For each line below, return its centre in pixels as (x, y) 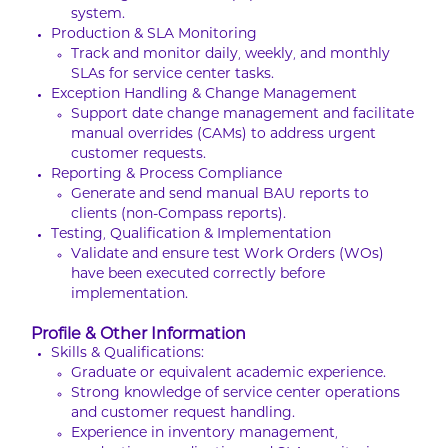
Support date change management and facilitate (242, 115)
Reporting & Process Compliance (166, 175)
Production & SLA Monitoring (154, 35)
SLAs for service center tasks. (172, 75)
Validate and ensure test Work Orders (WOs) (227, 255)
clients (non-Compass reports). (178, 215)
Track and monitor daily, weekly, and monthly (230, 55)
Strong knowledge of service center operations (235, 394)
